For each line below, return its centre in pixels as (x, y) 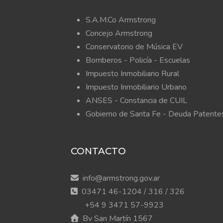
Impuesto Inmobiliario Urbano (136, 87)
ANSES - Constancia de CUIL (136, 101)
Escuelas (175, 60)
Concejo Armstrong (119, 33)
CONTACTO (98, 151)
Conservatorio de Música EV (134, 47)
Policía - (144, 60)
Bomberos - (108, 60)
